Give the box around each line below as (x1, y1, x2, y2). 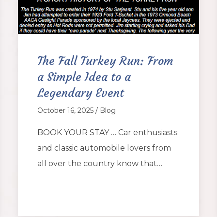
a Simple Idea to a (37, 69, 131, 84)
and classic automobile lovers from (37, 143, 171, 153)
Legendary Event (37, 85, 124, 100)
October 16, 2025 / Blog (37, 106, 116, 115)
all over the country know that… (37, 158, 163, 168)
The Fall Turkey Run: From (37, 53, 174, 68)
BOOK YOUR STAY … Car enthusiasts (37, 127, 178, 137)
